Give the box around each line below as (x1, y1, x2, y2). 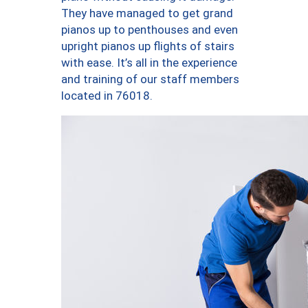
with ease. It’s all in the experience (61, 56, 237, 70)
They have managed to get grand (61, 6, 233, 21)
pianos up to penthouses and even (61, 23, 238, 37)
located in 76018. (61, 89, 153, 103)
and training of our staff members (61, 72, 239, 87)
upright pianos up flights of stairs (61, 39, 234, 54)
